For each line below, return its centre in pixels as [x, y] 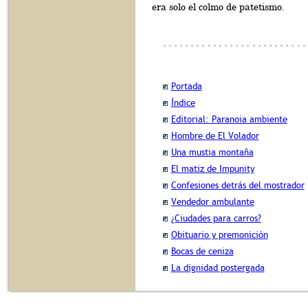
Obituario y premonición [219, 235]
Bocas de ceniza [202, 251]
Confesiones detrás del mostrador [238, 185]
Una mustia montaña [212, 152]
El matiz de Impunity [212, 169]
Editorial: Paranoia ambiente [229, 119]
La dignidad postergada [218, 268]
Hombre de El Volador [215, 136]
